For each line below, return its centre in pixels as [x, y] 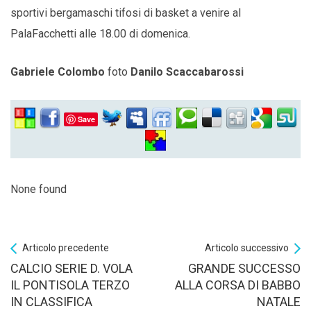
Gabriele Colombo [59, 72]
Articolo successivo [247, 248]
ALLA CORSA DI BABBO [238, 285]
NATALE [279, 302]
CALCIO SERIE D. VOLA [72, 269]
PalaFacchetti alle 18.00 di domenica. [100, 34]
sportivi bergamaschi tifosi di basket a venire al [126, 13]
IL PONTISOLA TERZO [70, 285]
